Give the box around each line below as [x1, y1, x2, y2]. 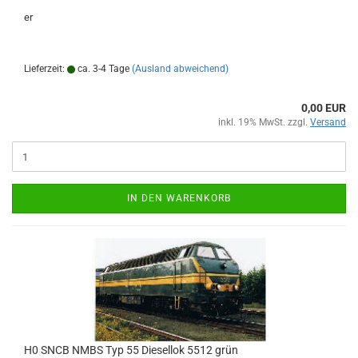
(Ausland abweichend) [132, 63, 229, 74]
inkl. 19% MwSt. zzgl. [218, 117, 310, 128]
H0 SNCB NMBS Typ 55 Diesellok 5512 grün [24, 344, 238, 356]
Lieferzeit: [24, 63, 67, 74]
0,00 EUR [301, 101, 346, 114]
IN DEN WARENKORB [127, 193, 231, 204]
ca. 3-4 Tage [75, 63, 129, 74]
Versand [310, 117, 346, 128]
